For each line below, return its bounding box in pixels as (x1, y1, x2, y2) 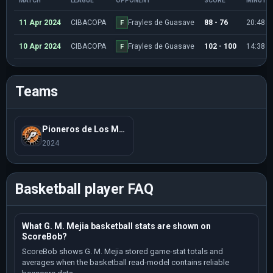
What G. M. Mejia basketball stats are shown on (22, 221, 211, 231)
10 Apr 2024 (19, 42, 61, 51)
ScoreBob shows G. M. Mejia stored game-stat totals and (22, 247, 223, 256)
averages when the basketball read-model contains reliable (22, 258, 229, 267)
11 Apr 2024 (19, 18, 61, 27)
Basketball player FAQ (15, 181, 154, 197)
